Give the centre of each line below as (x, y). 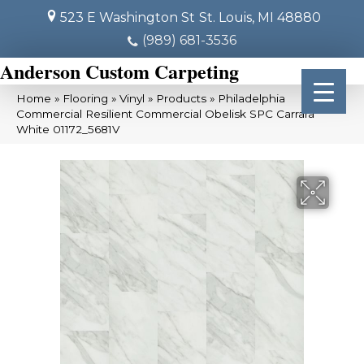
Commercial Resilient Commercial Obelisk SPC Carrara (165, 114)
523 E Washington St (127, 17)
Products (181, 98)
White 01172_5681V (68, 129)
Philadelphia (251, 98)
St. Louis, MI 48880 (260, 17)
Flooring (85, 98)
